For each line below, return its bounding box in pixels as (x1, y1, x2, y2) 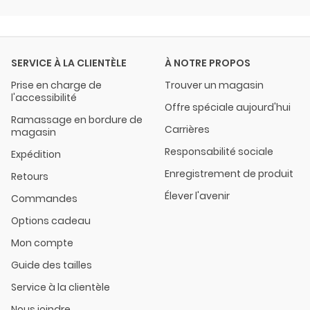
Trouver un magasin (165, 77, 264, 92)
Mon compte (11, 235, 73, 250)
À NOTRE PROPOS (165, 55, 250, 70)
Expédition (11, 147, 61, 161)
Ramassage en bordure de (11, 112, 143, 127)
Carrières (165, 122, 210, 136)
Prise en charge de (11, 77, 102, 92)
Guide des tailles (11, 257, 92, 272)
